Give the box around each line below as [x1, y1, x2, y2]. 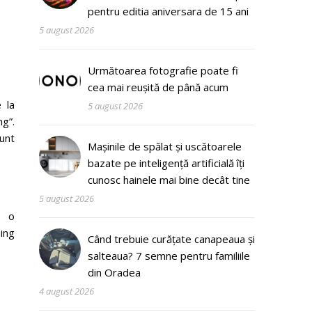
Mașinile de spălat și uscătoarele [88, 139, 242, 153]
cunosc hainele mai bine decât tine [88, 173, 250, 187]
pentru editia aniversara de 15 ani [88, 4, 249, 18]
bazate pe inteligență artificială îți [88, 156, 244, 170]
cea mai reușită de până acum [88, 80, 228, 94]
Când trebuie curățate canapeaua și [88, 232, 255, 246]
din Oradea [88, 265, 141, 279]
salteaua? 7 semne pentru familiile [88, 249, 250, 263]
